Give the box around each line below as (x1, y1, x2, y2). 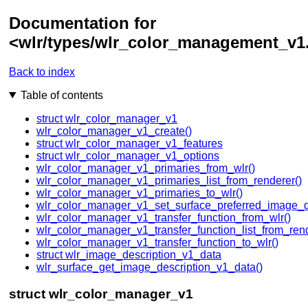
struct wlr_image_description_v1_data (36, 248, 221, 261)
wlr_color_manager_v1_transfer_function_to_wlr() (36, 236, 278, 248)
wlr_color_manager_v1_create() (36, 124, 192, 137)
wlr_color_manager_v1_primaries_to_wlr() (36, 186, 243, 199)
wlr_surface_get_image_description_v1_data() (36, 261, 263, 273)
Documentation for (9, 13, 156, 32)
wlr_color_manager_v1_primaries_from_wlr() (36, 162, 255, 174)
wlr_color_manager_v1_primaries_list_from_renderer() (36, 174, 302, 186)
